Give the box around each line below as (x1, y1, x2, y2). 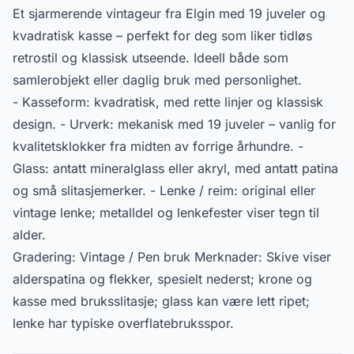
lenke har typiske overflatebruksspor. (13, 314, 234, 331)
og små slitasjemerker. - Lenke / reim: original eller (13, 182, 315, 198)
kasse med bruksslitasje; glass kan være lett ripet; (13, 292, 310, 309)
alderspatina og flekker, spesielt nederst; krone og (13, 270, 312, 287)
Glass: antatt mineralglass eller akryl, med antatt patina (13, 160, 338, 176)
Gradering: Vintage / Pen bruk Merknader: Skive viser (13, 248, 331, 265)
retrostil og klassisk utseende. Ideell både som (13, 49, 288, 66)
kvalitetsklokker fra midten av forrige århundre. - (13, 137, 303, 154)
